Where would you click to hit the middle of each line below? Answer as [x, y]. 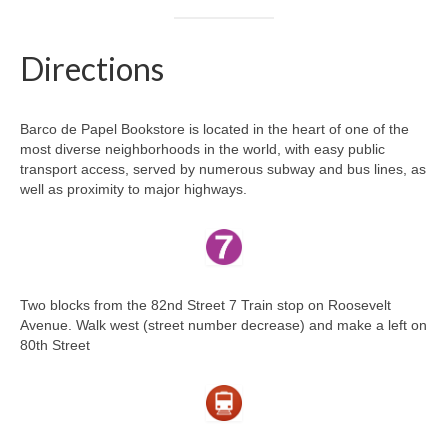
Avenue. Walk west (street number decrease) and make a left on [223, 325]
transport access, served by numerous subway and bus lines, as [223, 169]
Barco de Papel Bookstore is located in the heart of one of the [214, 129]
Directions [92, 69]
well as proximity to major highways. [133, 189]
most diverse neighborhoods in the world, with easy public [202, 149]
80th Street [55, 345]
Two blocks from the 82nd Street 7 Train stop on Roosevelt [205, 305]
